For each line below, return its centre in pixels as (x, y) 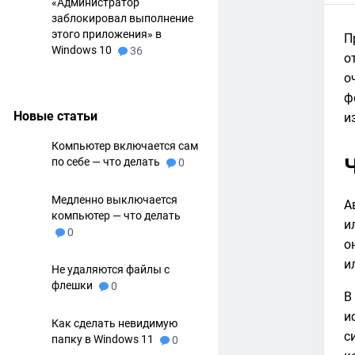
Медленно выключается (115, 200)
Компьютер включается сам (125, 146)
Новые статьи (55, 116)
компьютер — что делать (116, 216)
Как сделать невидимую (115, 323)
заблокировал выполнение (123, 18)
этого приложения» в (107, 34)
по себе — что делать (107, 162)
